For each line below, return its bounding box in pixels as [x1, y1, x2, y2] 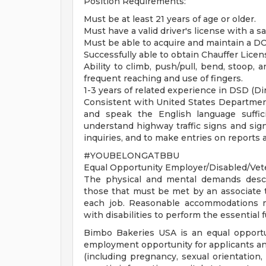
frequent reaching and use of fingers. [84, 73, 243, 84]
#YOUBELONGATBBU [84, 150, 179, 161]
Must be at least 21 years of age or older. [84, 14, 256, 24]
